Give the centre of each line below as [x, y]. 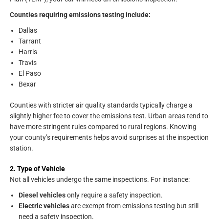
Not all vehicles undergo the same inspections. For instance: [100, 179]
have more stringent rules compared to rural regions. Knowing [103, 126]
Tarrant [30, 41]
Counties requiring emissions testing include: [80, 15]
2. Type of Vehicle [37, 168]
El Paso [30, 74]
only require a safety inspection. [114, 195]
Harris [28, 52]
